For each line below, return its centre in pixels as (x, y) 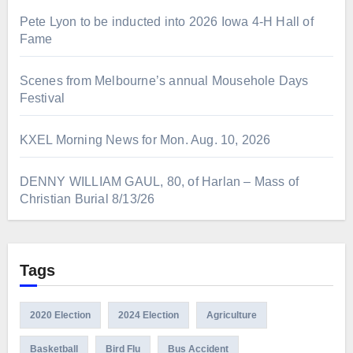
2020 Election (60, 316)
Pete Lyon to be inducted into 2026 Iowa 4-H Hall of (166, 22)
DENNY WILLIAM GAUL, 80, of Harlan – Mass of (159, 182)
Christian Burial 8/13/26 (87, 199)
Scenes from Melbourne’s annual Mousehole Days (164, 81)
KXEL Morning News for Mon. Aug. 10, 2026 (145, 140)
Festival (42, 98)
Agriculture (231, 316)
